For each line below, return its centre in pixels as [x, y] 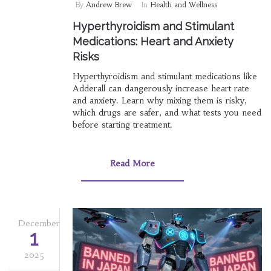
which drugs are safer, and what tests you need [167, 112]
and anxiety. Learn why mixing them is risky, [159, 100]
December [39, 223]
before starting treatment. [122, 124]
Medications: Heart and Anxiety [153, 41]
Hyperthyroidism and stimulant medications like [165, 76]
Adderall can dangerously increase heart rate [161, 88]
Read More [132, 163]
